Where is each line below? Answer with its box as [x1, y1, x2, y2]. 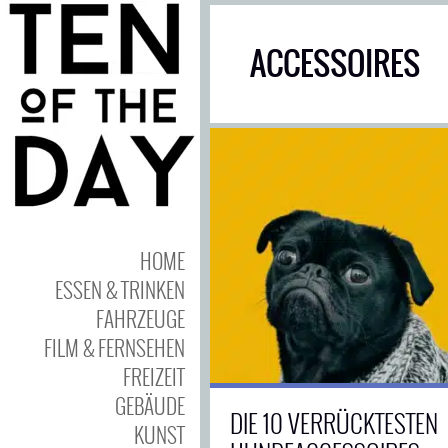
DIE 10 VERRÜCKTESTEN [230, 404, 438, 441]
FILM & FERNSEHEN [44, 332, 185, 363]
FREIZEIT [123, 361, 185, 392]
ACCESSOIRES [250, 39, 420, 88]
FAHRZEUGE [96, 303, 185, 334]
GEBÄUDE [115, 390, 185, 421]
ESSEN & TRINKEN [55, 274, 185, 305]
